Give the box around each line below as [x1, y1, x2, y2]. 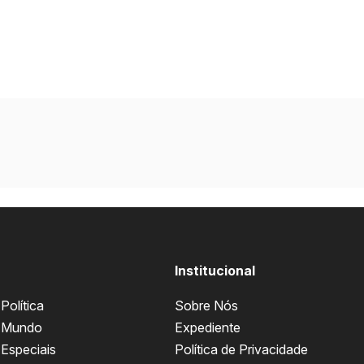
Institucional [174, 262, 255, 279]
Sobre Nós [174, 297, 238, 314]
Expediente [174, 319, 240, 336]
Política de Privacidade [174, 341, 308, 357]
